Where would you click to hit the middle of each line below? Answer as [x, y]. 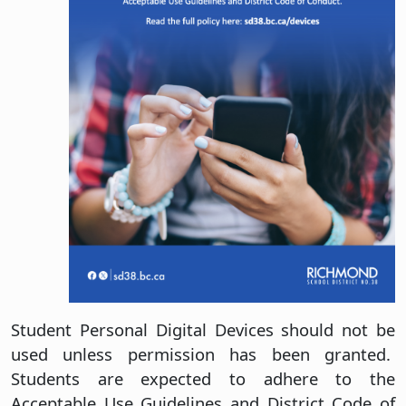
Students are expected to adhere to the [203, 378]
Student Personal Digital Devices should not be [203, 329]
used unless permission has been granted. [203, 353]
